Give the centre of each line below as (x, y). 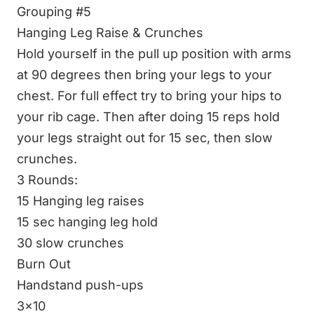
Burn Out (44, 264)
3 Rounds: (47, 179)
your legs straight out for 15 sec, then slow (145, 137)
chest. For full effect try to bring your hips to (149, 95)
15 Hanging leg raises (81, 200)
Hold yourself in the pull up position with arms (154, 53)
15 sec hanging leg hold (87, 221)
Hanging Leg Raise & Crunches (110, 32)
